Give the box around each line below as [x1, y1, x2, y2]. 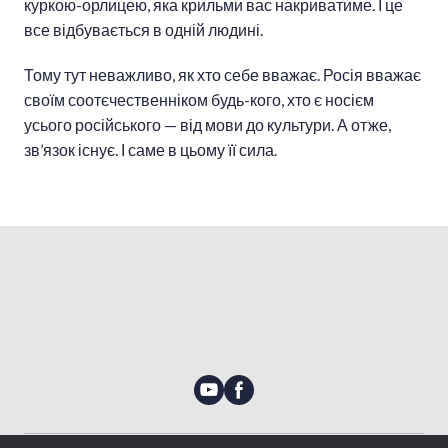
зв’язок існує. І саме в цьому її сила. [24, 140, 277, 160]
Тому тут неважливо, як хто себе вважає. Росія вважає [24, 65, 421, 85]
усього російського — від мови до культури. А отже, [24, 115, 391, 135]
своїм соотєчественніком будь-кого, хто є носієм [24, 90, 374, 110]
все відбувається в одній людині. [24, 20, 263, 40]
